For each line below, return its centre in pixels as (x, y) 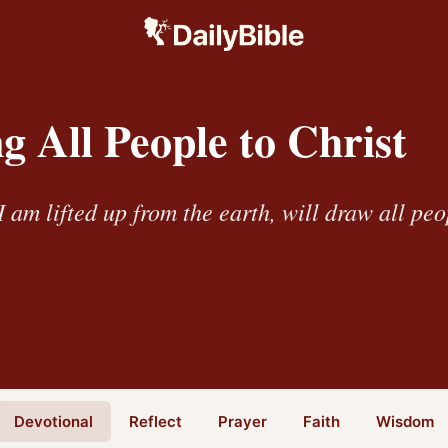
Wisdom (405, 421)
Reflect (155, 421)
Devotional (53, 421)
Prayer (242, 421)
